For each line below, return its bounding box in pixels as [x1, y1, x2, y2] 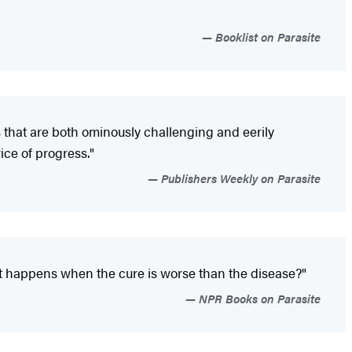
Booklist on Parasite [212, 28, 321, 46]
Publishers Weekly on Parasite [158, 170, 321, 187]
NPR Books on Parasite [196, 290, 321, 307]
